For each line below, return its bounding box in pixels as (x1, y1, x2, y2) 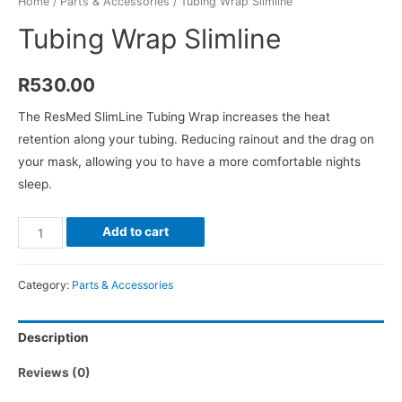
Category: (18, 277, 72, 292)
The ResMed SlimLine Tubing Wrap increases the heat (18, 109, 330, 125)
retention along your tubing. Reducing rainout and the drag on (18, 132, 374, 147)
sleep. (18, 177, 52, 192)
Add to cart (101, 224, 169, 240)
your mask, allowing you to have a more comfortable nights (18, 154, 361, 170)
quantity (17, 287, 65, 302)
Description (18, 330, 89, 345)
